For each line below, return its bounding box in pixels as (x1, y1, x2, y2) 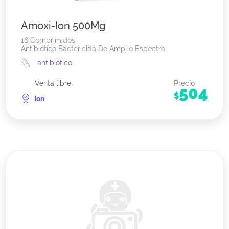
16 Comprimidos (21, 36, 75, 45)
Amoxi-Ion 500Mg (21, 19, 105, 32)
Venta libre (35, 79, 71, 88)
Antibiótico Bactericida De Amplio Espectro (21, 44, 165, 53)
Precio (174, 79, 195, 88)
